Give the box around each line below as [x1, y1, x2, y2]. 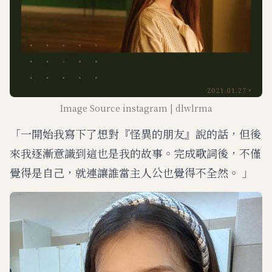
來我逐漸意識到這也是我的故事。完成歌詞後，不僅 [10, 145, 261, 161]
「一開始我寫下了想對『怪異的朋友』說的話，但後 [10, 126, 261, 141]
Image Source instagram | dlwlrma [59, 102, 212, 114]
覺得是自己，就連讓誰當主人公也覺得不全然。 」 [10, 165, 253, 180]
